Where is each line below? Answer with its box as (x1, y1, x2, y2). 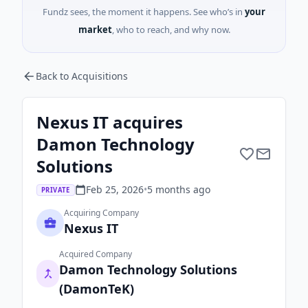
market (78, 23, 112, 36)
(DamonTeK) (59, 280, 135, 297)
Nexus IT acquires (36, 111, 183, 133)
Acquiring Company (64, 207, 139, 219)
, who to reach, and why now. (111, 23, 230, 36)
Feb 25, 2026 (85, 183, 144, 196)
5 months (146, 183, 190, 196)
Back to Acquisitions (36, 69, 128, 82)
